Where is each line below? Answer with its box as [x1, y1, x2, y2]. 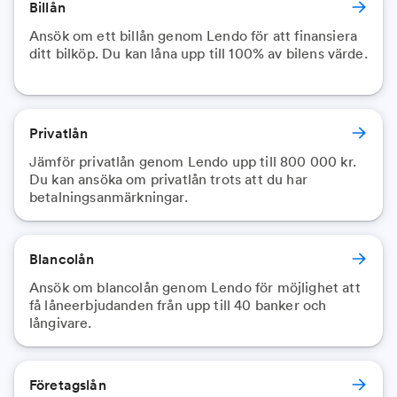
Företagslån [29, 376, 106, 393]
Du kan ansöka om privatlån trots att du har [29, 170, 307, 188]
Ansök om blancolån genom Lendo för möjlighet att [29, 278, 361, 296]
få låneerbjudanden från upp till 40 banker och [29, 296, 327, 314]
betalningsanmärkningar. [29, 188, 188, 206]
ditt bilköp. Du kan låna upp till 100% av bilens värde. [29, 44, 368, 62]
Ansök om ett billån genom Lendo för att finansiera [29, 27, 358, 44]
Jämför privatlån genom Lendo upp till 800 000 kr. [29, 152, 356, 170]
